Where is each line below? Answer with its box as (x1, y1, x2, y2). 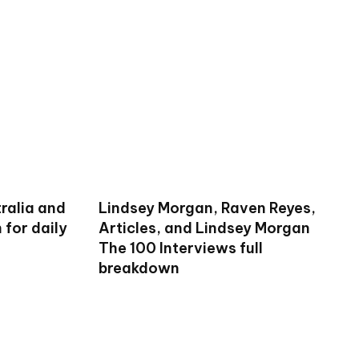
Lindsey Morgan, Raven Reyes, (98, 199, 316, 218)
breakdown (98, 259, 179, 278)
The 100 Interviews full (98, 239, 263, 258)
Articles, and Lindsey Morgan (98, 219, 310, 238)
